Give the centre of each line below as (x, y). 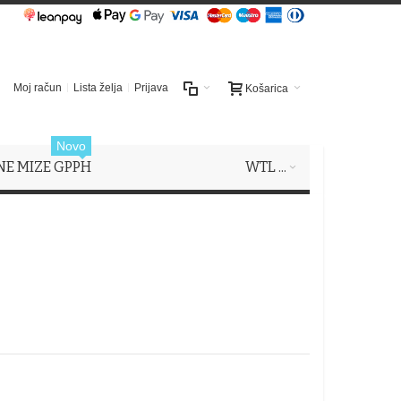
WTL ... (266, 167)
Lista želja (98, 88)
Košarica (267, 88)
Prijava (151, 88)
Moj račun (38, 88)
